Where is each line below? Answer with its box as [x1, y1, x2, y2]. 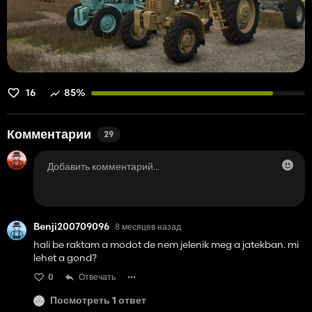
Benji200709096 [33, 220, 109, 233]
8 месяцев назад [115, 221, 181, 232]
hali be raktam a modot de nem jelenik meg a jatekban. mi [33, 238, 299, 251]
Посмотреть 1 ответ [50, 295, 146, 306]
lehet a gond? [33, 251, 97, 265]
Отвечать [79, 272, 116, 283]
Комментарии [7, 129, 91, 143]
